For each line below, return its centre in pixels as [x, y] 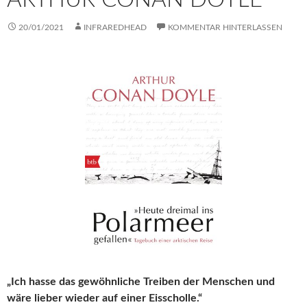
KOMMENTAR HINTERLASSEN [225, 28]
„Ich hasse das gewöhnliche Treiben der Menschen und [141, 282]
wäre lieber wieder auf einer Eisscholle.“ [105, 298]
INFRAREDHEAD [115, 28]
